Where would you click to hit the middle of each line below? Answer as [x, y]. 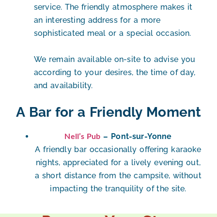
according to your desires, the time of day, [115, 73]
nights [47, 163]
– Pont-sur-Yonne [136, 137]
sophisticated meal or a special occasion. [113, 33]
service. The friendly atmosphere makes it [113, 7]
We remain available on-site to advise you [115, 60]
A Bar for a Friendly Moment [108, 112]
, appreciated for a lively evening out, [130, 163]
